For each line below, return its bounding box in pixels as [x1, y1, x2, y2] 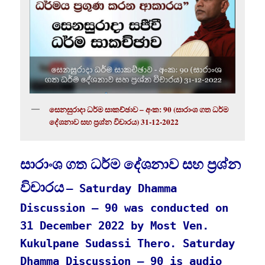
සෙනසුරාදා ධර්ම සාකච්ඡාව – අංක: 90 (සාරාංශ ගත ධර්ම [49, 104, 229, 116]
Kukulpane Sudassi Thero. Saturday [20, 237, 235, 250]
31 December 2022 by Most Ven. [20, 219, 209, 232]
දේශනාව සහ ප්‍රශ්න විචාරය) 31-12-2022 [49, 116, 179, 128]
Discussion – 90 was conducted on [20, 202, 229, 215]
